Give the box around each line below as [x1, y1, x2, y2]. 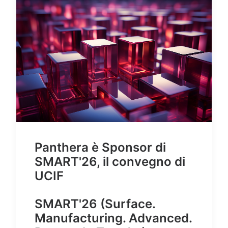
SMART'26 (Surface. [35, 196, 155, 212]
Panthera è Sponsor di [35, 140, 166, 155]
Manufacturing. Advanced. [35, 211, 192, 226]
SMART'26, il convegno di [35, 154, 185, 169]
